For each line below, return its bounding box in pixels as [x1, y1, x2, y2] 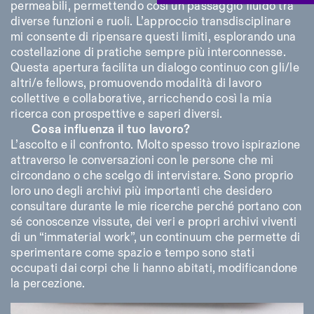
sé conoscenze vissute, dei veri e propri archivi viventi [11, 214, 296, 230]
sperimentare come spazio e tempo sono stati [11, 245, 254, 261]
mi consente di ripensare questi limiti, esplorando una [11, 29, 296, 45]
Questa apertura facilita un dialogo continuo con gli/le [11, 60, 299, 76]
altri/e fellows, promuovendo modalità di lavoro [11, 75, 261, 91]
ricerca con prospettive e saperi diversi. [11, 106, 223, 122]
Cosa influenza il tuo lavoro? [32, 121, 191, 137]
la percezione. [11, 275, 86, 292]
